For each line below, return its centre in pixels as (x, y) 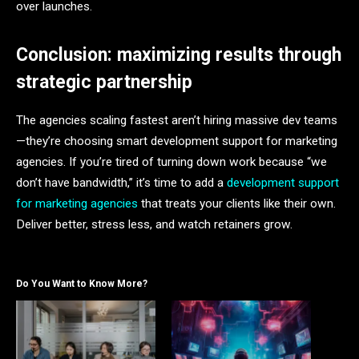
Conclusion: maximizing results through (179, 54)
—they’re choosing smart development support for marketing (177, 141)
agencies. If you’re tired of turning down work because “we (171, 162)
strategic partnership (104, 82)
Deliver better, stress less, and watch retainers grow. (154, 225)
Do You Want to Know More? (82, 284)
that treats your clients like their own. (237, 204)
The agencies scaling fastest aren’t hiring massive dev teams (177, 121)
